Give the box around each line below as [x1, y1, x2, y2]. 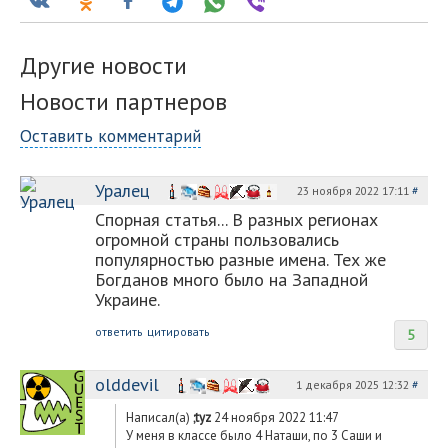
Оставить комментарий [20, 123, 201, 147]
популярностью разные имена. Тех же [95, 247, 386, 271]
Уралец [95, 178, 150, 202]
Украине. [95, 287, 160, 311]
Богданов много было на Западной [95, 267, 368, 291]
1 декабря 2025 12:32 [296, 376, 412, 392]
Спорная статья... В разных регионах [95, 207, 378, 231]
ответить [95, 323, 142, 339]
